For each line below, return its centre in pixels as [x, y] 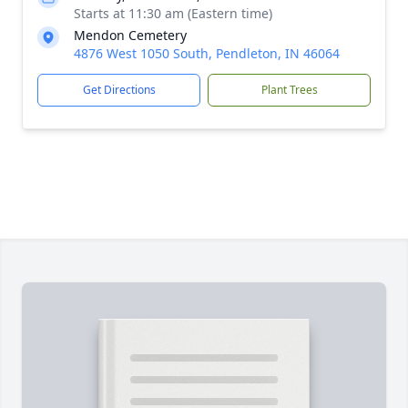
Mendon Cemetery [130, 35]
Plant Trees [289, 90]
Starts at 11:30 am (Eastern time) [173, 13]
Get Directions [119, 90]
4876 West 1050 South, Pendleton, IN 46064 [207, 53]
